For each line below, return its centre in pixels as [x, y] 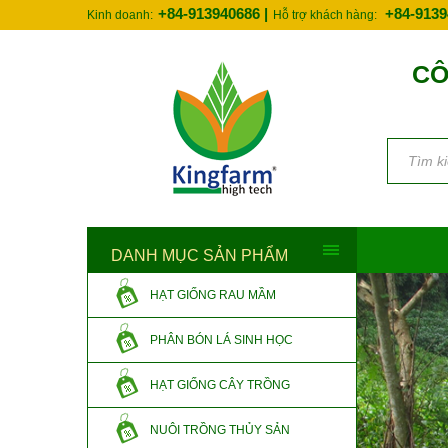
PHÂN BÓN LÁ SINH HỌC [221, 340]
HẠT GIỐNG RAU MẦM [213, 295]
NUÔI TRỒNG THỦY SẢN [220, 430]
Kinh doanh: [120, 15]
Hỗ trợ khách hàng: [326, 15]
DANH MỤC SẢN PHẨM [199, 255]
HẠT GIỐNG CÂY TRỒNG [220, 385]
